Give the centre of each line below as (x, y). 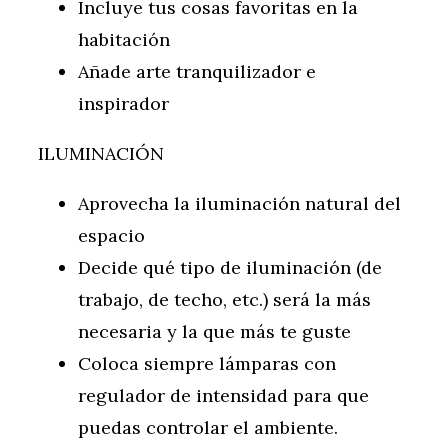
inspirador (123, 104)
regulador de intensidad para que (223, 396)
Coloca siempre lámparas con (207, 364)
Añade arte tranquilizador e (197, 72)
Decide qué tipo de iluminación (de (230, 268)
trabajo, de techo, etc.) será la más (224, 300)
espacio (111, 236)
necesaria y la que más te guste (214, 332)
